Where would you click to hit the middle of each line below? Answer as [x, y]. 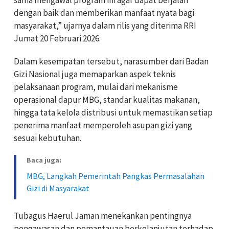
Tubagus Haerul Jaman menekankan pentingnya [103, 216]
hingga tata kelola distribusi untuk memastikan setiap [113, 113]
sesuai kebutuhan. [48, 138]
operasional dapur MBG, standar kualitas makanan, [107, 100]
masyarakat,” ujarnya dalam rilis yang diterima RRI [105, 26]
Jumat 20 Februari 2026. [57, 39]
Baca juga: [44, 160]
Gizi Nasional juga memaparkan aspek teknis [95, 74]
